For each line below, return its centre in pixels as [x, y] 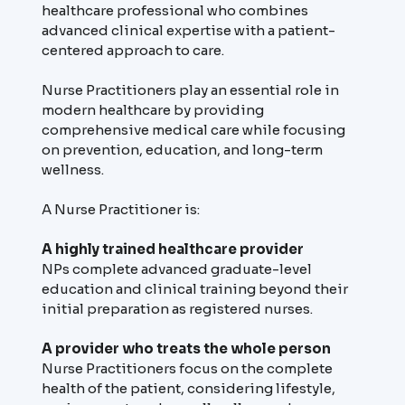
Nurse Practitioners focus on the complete [187, 368]
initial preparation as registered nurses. [177, 309]
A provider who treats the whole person [186, 348]
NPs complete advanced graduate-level [176, 269]
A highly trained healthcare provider [172, 249]
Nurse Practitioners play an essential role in [190, 90]
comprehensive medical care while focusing [193, 130]
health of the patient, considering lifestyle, [188, 388]
